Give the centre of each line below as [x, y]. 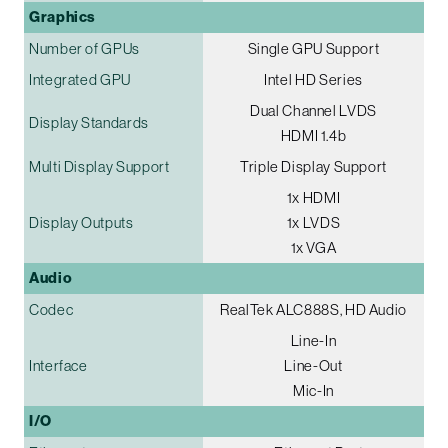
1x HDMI [313, 198]
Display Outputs [81, 223]
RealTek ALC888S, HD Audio [313, 310]
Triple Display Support [313, 167]
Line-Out [313, 366]
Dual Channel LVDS [313, 111]
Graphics [63, 17]
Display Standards [89, 123]
